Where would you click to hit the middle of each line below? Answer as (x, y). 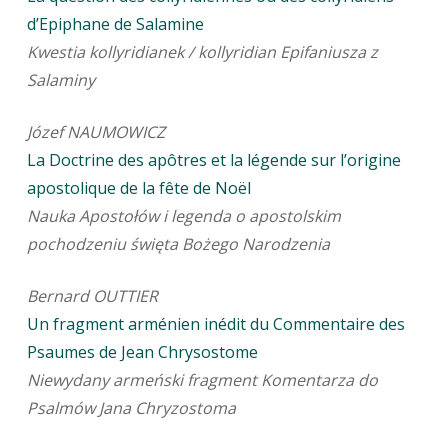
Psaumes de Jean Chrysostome (142, 352)
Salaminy (60, 80)
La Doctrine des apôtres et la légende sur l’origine (213, 160)
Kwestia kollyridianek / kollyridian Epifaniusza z (202, 52)
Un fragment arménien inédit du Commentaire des (215, 324)
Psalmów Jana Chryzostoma (131, 408)
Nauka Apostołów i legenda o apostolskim (183, 216)
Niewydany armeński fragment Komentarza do (202, 380)
